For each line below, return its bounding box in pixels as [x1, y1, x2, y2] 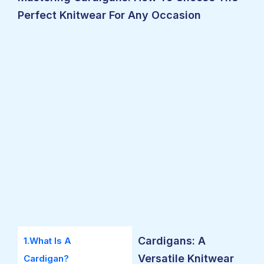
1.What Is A [24, 235, 71, 246]
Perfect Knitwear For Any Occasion [18, 9, 201, 21]
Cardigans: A [138, 235, 206, 247]
